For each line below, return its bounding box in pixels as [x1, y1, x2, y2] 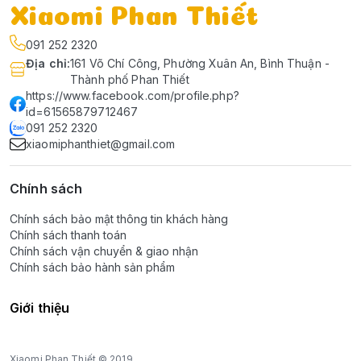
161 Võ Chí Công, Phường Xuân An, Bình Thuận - [70, 56, 330, 70]
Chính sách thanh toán [10, 228, 127, 242]
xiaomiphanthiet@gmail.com [26, 137, 176, 151]
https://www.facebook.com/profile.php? [26, 89, 239, 102]
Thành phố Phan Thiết [70, 73, 189, 86]
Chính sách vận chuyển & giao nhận [10, 244, 198, 258]
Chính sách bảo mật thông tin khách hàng [10, 212, 228, 226]
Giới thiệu [10, 300, 70, 316]
